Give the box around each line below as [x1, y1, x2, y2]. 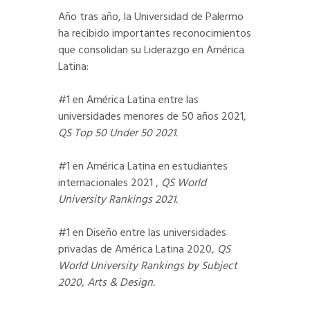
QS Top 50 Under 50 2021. [58, 125, 178, 143]
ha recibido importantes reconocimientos [58, 25, 251, 44]
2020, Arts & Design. [58, 274, 155, 293]
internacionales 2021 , [58, 174, 161, 193]
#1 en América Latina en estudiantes [58, 158, 228, 176]
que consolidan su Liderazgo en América [58, 42, 244, 60]
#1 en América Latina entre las [58, 91, 199, 110]
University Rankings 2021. [58, 191, 178, 210]
